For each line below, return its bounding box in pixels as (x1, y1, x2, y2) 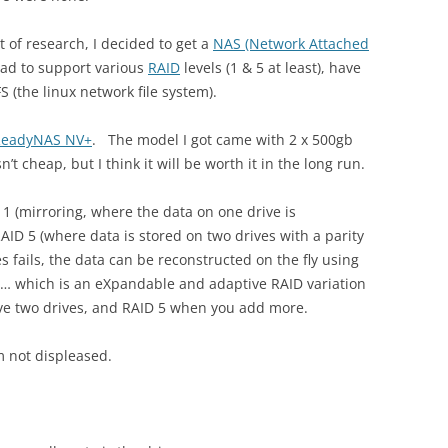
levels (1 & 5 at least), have (180, 58, 361, 77)
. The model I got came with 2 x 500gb (92, 130, 353, 149)
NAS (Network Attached (213, 34, 369, 53)
